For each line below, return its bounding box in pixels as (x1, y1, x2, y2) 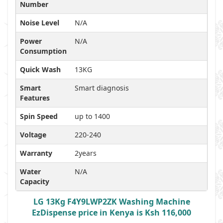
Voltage (20, 130, 46, 139)
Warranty (20, 148, 52, 158)
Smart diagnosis (75, 83, 129, 93)
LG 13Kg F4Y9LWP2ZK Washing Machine (33, 196, 190, 207)
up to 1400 (75, 111, 110, 121)
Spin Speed (20, 111, 58, 121)
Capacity (20, 177, 49, 186)
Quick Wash (20, 65, 61, 74)
